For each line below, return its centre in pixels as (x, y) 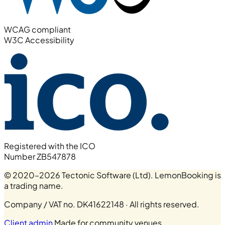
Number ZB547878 (40, 157)
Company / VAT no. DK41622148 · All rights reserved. (102, 204)
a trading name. (34, 186)
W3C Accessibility (39, 40)
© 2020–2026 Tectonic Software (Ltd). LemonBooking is (113, 175)
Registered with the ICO (50, 146)
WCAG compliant (37, 30)
